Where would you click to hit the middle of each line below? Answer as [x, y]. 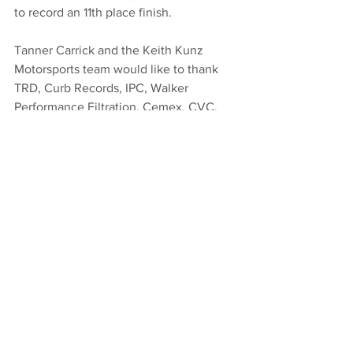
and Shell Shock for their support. [106, 126]
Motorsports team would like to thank [118, 69]
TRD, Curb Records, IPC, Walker [103, 88]
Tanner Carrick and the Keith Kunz [110, 50]
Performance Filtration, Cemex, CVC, [117, 107]
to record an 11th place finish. [93, 13]
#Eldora [35, 202]
